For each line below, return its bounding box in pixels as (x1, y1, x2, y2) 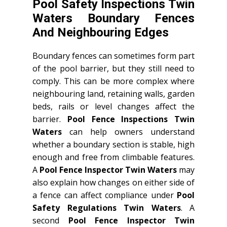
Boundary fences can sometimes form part (32, 50, 195, 61)
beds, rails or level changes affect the (32, 100, 195, 112)
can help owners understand (62, 126, 195, 137)
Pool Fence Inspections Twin (67, 113, 195, 125)
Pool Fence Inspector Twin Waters (40, 164, 177, 175)
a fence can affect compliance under (32, 189, 177, 201)
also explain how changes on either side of (32, 176, 195, 188)
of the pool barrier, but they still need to (32, 62, 195, 74)
